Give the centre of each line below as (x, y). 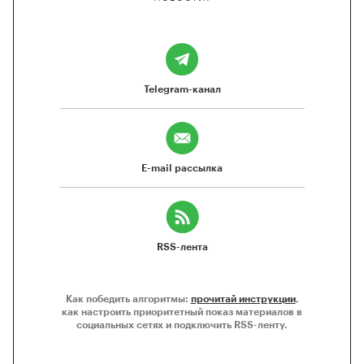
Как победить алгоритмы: (128, 298)
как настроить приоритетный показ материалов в (182, 311)
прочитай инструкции (243, 298)
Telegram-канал (182, 89)
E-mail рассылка (182, 167)
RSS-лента (182, 246)
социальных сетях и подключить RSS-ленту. (182, 324)
